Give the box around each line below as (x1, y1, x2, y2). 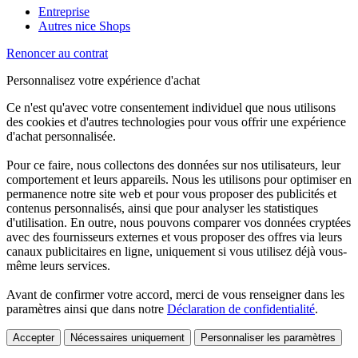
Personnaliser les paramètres (201, 332, 336, 344)
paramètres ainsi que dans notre (6, 302, 167, 316)
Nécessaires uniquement (70, 332, 185, 344)
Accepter (13, 332, 54, 344)
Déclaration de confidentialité (167, 302, 315, 316)
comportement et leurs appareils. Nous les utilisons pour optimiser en (6, 173, 352, 187)
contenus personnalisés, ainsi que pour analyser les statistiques (6, 201, 318, 216)
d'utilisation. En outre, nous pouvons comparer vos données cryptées (6, 216, 351, 230)
